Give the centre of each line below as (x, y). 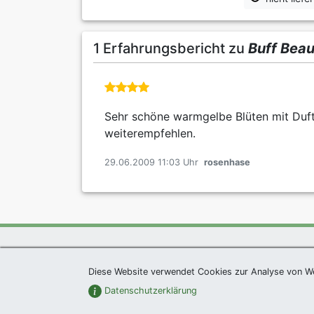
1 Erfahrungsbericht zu (171, 49)
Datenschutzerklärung (150, 290)
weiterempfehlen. (150, 134)
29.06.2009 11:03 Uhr (151, 163)
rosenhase (227, 163)
